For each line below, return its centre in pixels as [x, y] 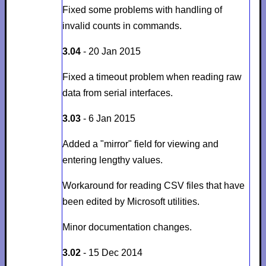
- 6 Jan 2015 [108, 118]
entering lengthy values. [112, 160]
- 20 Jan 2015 [110, 51]
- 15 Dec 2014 [111, 252]
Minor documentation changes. [127, 227]
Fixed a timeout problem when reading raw [152, 77]
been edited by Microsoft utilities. [131, 201]
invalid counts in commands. [122, 26]
